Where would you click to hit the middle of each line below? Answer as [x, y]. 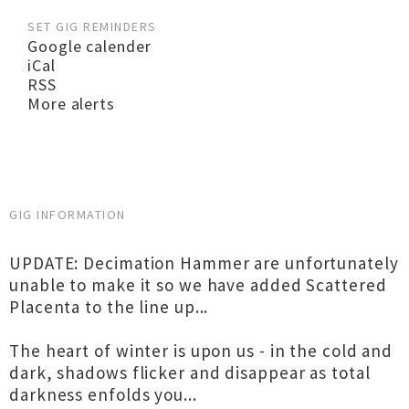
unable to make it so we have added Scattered [198, 285]
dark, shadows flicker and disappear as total [190, 372]
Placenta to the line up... [109, 307]
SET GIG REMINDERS [92, 26]
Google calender [89, 46]
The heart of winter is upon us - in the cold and [201, 351]
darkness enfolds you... [103, 394]
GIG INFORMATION [68, 215]
